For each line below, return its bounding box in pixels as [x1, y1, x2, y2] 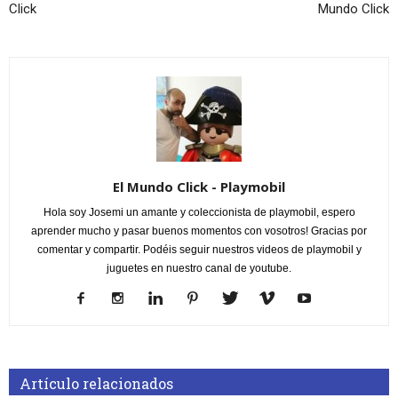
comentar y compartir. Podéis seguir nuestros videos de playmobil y [36, 243, 362, 256]
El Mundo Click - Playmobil [113, 177, 285, 195]
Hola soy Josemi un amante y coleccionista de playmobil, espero [43, 205, 355, 219]
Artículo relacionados [20, 373, 173, 393]
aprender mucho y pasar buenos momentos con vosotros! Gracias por [31, 224, 367, 237]
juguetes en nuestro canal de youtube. [107, 261, 291, 275]
